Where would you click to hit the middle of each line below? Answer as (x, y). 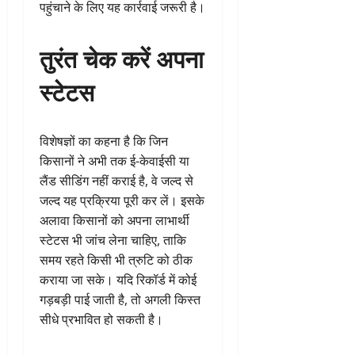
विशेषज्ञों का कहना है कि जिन (104, 141)
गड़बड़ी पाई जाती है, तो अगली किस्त (120, 300)
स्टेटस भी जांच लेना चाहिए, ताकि (113, 240)
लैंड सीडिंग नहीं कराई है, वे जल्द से (116, 181)
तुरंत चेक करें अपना (122, 58)
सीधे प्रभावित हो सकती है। (101, 320)
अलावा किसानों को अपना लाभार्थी (115, 221)
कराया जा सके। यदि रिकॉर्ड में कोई (118, 280)
